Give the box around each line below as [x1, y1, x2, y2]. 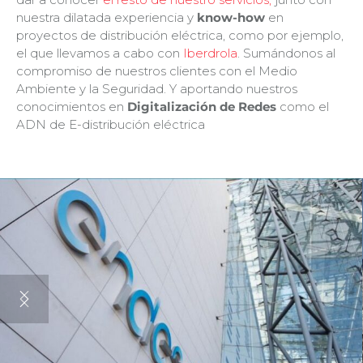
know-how [197, 9, 265, 25]
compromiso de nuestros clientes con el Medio [16, 62, 297, 79]
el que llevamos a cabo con [16, 45, 183, 61]
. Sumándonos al [237, 45, 335, 61]
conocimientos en [16, 98, 127, 114]
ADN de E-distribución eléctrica [16, 116, 205, 132]
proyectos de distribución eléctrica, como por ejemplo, [16, 27, 344, 43]
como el [276, 98, 329, 114]
